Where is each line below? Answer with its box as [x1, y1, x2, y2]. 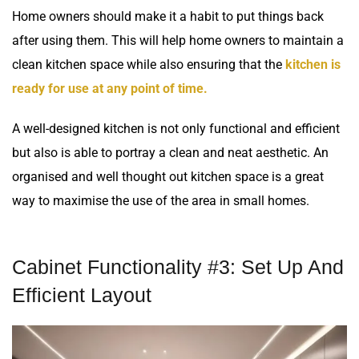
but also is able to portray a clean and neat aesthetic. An [12, 145, 329, 161]
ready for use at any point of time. [12, 81, 208, 97]
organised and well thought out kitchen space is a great [12, 169, 324, 185]
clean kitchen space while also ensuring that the [12, 57, 285, 73]
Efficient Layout [12, 284, 151, 307]
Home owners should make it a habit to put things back [12, 9, 324, 25]
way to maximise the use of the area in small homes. [12, 193, 313, 209]
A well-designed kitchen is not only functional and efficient [12, 121, 340, 137]
